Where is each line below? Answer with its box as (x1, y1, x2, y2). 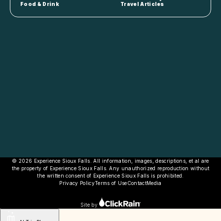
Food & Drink (20, 1, 59, 7)
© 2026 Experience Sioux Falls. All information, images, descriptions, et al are (12, 157, 209, 164)
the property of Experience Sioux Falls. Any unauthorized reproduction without (11, 165, 210, 171)
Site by (80, 201, 100, 208)
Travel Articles (120, 1, 164, 7)
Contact (127, 180, 147, 186)
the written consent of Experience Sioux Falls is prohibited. (37, 172, 184, 179)
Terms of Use (94, 180, 127, 186)
